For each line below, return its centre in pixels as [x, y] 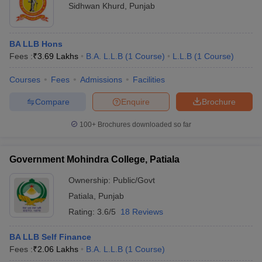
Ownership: [91, 180]
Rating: [83, 212]
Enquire [135, 101]
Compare [52, 101]
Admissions [101, 80]
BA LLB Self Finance [50, 237]
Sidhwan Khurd [96, 6]
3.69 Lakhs [58, 56]
